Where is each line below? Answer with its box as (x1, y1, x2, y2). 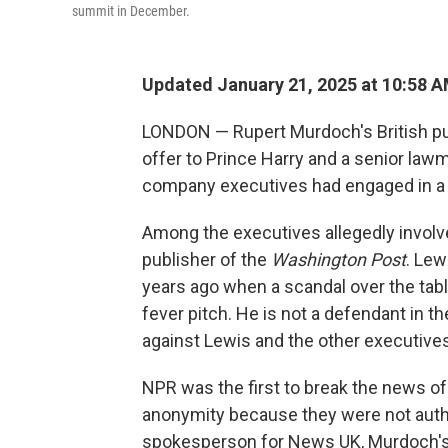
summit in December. (72, 3, 190, 19)
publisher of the (142, 249, 271, 270)
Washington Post (271, 249, 406, 270)
